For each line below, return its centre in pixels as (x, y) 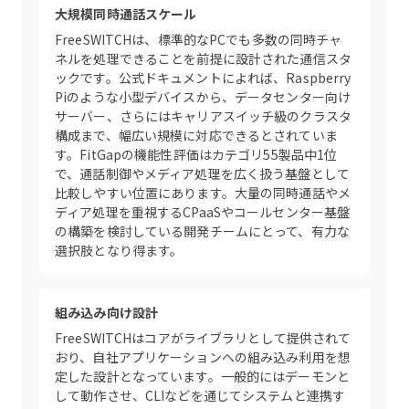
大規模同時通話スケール (126, 14)
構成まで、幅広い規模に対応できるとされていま (196, 135)
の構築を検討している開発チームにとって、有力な (203, 231)
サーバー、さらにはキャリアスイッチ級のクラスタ (204, 116)
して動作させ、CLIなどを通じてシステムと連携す (200, 395)
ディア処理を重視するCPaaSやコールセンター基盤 (203, 212)
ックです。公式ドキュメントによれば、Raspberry (203, 78)
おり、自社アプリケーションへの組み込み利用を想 (203, 357)
